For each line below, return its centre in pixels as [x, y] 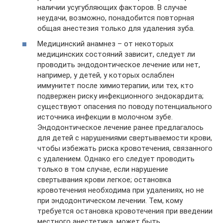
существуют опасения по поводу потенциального [125, 107]
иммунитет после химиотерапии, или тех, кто [115, 86]
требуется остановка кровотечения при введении [125, 211]
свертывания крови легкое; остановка [104, 180]
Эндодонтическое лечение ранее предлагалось [120, 127]
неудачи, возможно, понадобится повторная [116, 18]
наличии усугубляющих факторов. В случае [112, 7]
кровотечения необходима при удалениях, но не [121, 190]
